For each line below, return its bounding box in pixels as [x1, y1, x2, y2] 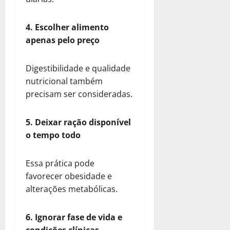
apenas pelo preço [26, 34, 100, 46]
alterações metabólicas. [26, 183, 118, 195]
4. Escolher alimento [26, 21, 109, 33]
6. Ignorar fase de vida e [26, 211, 122, 223]
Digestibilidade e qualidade [26, 62, 130, 74]
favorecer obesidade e [26, 170, 112, 182]
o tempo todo [26, 129, 81, 141]
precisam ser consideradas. [26, 88, 132, 100]
